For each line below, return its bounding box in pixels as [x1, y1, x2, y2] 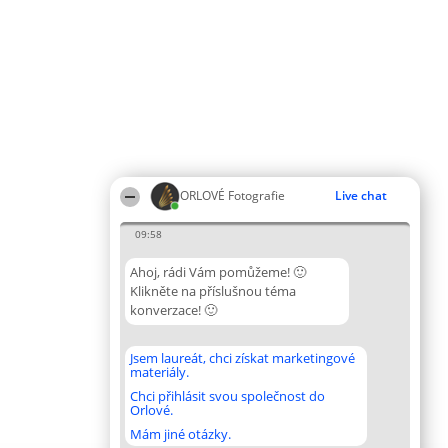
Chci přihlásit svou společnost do [130, 387, 325, 405]
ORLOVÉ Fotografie [180, 187, 285, 204]
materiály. [130, 363, 189, 381]
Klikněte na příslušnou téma [130, 282, 296, 300]
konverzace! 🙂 [130, 301, 217, 319]
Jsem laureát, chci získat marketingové [130, 349, 355, 367]
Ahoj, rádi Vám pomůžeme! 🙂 [130, 263, 306, 281]
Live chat [335, 187, 387, 204]
